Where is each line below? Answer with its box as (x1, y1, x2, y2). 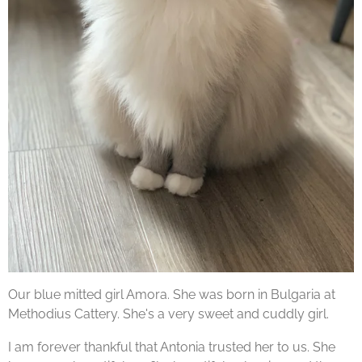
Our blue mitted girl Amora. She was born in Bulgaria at (8, 287, 335, 303)
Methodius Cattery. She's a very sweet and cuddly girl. (8, 306, 329, 322)
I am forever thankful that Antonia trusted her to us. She (8, 339, 335, 355)
